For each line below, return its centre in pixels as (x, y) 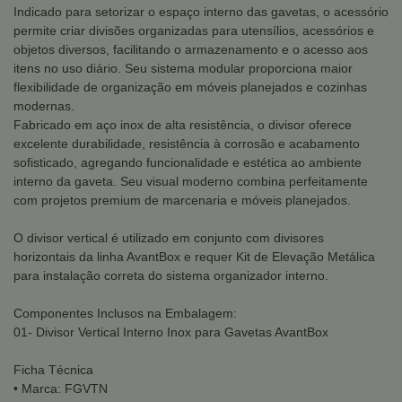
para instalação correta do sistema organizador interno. (171, 275)
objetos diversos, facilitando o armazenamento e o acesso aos (191, 49)
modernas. (44, 106)
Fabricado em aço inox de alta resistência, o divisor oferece (183, 125)
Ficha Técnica (53, 370)
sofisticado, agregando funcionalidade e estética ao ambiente (188, 162)
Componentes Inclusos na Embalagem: (125, 313)
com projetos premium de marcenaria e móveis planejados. (182, 200)
